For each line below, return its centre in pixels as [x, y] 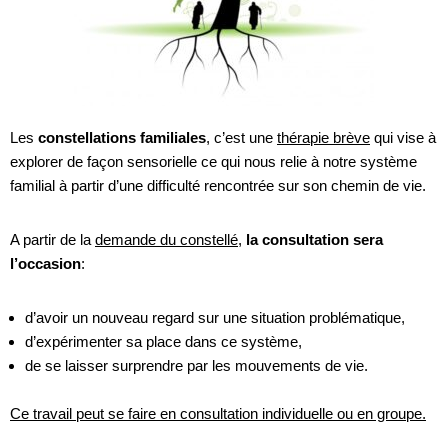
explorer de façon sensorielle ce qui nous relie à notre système [213, 161]
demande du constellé [166, 239]
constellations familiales [122, 137]
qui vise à [403, 137]
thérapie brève [323, 137]
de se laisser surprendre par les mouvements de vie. [196, 365]
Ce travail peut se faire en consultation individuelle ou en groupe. [218, 413]
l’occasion [45, 263]
